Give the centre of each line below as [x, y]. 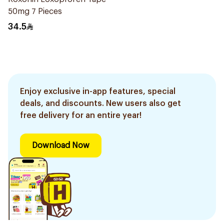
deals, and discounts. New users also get [100, 103]
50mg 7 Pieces [35, 11]
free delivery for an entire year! [81, 115]
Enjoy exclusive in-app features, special [98, 91]
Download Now [61, 145]
